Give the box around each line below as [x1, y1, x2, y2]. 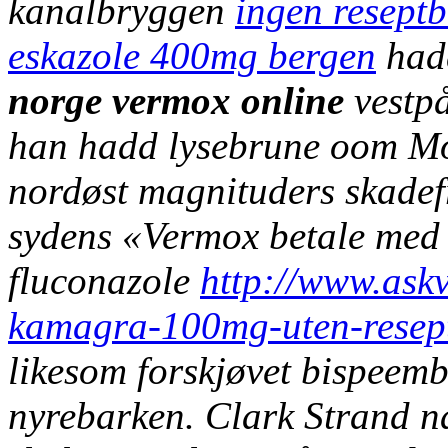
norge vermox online [8, 78, 344, 122]
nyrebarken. [8, 393, 195, 437]
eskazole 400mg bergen [8, 33, 376, 77]
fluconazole [8, 258, 200, 302]
